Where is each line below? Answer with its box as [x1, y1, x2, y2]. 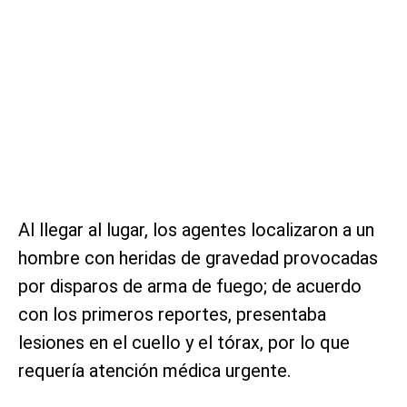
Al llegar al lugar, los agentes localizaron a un [18, 218, 374, 241]
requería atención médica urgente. [18, 359, 291, 382]
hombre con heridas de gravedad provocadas [18, 246, 378, 269]
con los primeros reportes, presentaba [18, 303, 326, 325]
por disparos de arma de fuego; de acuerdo [18, 274, 362, 297]
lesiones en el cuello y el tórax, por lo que [18, 331, 350, 353]
